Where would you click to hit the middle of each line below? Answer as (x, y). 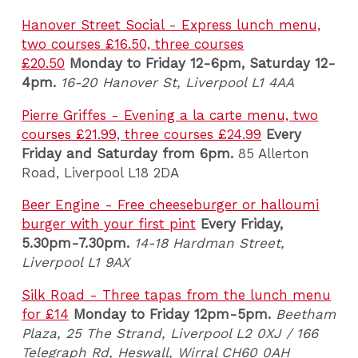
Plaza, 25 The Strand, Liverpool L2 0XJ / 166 (170, 333)
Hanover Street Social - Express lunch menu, (171, 25)
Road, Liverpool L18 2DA (101, 172)
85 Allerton (272, 153)
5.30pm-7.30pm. (78, 243)
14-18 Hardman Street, (210, 243)
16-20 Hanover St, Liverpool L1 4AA (178, 83)
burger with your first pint (109, 224)
